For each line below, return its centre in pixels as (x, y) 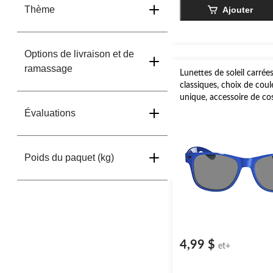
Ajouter (237, 10)
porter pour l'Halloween (225, 110)
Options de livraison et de (79, 54)
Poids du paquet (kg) (69, 158)
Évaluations (50, 113)
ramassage (48, 69)
